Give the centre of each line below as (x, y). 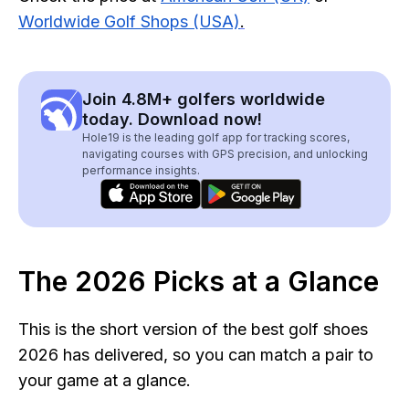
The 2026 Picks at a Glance (199, 281)
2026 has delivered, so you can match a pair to (196, 355)
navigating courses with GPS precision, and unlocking (225, 154)
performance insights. (141, 170)
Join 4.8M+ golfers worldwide (204, 99)
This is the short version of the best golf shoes (193, 329)
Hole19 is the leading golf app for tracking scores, (216, 137)
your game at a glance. (105, 380)
